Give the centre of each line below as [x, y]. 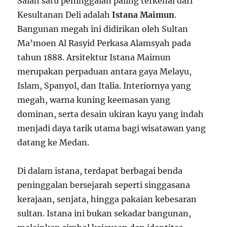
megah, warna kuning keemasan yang [94, 100]
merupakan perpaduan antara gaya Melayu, [105, 72]
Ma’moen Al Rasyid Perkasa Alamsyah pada [104, 43]
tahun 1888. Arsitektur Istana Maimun [94, 58]
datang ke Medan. [53, 143]
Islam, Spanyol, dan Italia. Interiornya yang [104, 86]
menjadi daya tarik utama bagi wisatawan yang [112, 128]
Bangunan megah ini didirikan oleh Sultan [103, 29]
